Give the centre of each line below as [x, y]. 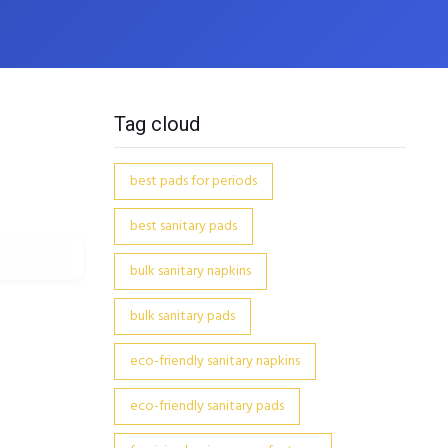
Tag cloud [156, 124]
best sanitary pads [183, 226]
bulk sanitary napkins [190, 271]
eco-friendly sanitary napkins [214, 361]
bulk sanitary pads [182, 316]
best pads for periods [193, 181]
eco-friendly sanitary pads [206, 406]
